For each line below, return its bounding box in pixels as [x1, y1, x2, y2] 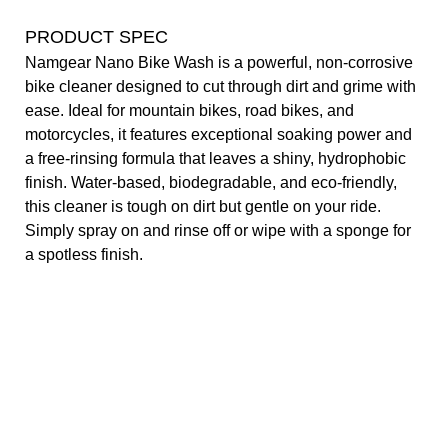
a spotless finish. [25, 245, 143, 263]
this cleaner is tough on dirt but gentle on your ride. [25, 197, 381, 215]
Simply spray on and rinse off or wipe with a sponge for [25, 221, 411, 239]
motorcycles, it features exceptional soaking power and [25, 125, 412, 143]
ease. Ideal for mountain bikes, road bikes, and [25, 101, 354, 119]
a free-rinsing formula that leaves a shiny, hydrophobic [25, 149, 406, 167]
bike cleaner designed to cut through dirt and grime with [25, 77, 416, 95]
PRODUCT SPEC [25, 26, 168, 47]
